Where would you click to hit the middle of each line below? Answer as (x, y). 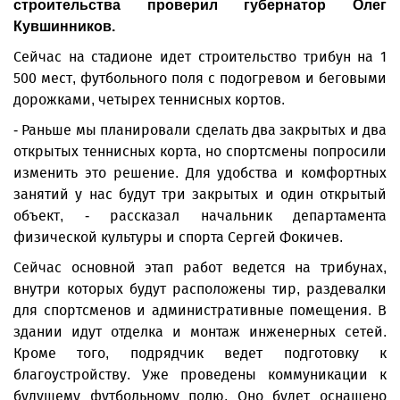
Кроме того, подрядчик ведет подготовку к (200, 353)
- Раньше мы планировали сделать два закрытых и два (200, 130)
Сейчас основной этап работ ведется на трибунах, (200, 267)
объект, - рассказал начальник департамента (200, 216)
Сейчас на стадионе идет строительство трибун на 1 (200, 57)
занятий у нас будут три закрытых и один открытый (200, 194)
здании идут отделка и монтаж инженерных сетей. (200, 332)
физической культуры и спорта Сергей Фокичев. (178, 237)
